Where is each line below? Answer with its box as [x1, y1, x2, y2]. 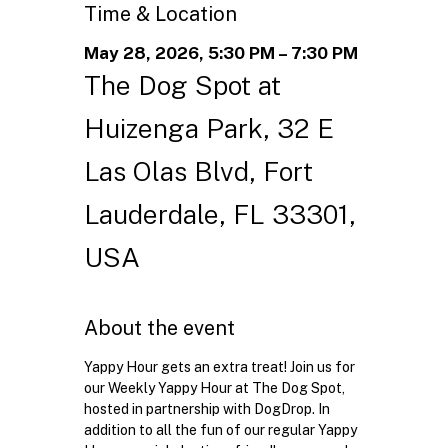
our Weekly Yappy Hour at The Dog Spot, [83, 380, 348, 397]
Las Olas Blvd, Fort [83, 155, 313, 188]
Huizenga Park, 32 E [83, 112, 334, 145]
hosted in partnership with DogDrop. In [83, 401, 333, 418]
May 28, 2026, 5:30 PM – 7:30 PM [83, 43, 358, 64]
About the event [83, 316, 235, 341]
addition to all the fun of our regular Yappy [83, 422, 360, 439]
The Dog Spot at [83, 69, 281, 102]
